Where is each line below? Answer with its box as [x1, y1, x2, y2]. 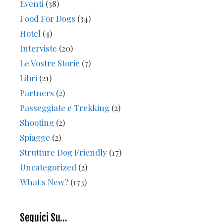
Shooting [20, 116, 54, 128]
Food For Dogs [20, 12, 75, 24]
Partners [20, 87, 54, 98]
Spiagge [20, 131, 50, 143]
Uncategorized [20, 161, 76, 172]
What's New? [20, 176, 68, 187]
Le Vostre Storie [20, 57, 80, 68]
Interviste [20, 42, 57, 54]
